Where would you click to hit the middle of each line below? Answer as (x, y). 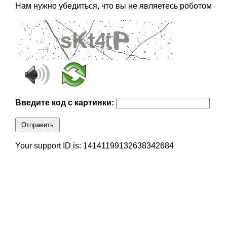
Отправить (37, 125)
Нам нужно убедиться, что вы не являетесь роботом (113, 6)
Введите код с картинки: (65, 103)
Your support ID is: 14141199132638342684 (94, 146)
